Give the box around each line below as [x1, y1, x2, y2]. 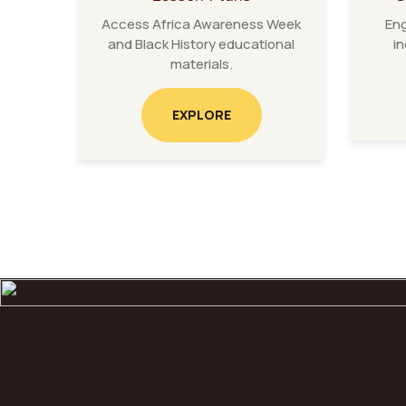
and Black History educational [108, 34, 295, 53]
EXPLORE [171, 106, 231, 123]
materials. [169, 54, 233, 73]
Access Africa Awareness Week [101, 14, 301, 34]
